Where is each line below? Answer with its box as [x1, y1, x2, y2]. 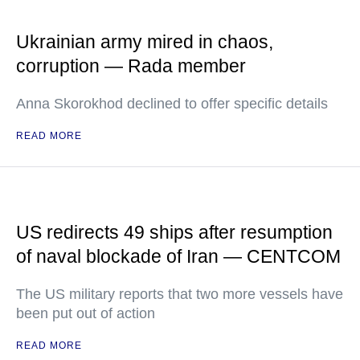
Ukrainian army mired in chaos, [16, 31, 273, 52]
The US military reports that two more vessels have [16, 286, 343, 302]
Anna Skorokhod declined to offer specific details [16, 96, 328, 112]
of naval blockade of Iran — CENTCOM [16, 246, 341, 267]
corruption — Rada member [16, 55, 246, 76]
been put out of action [16, 305, 155, 321]
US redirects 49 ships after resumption [16, 222, 333, 243]
